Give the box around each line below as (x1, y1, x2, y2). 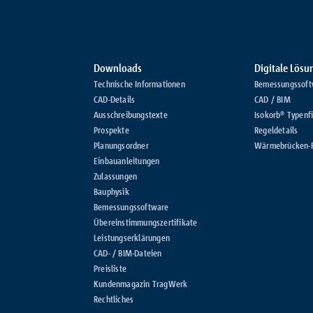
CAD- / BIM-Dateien (94, 247, 162, 259)
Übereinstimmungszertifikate (94, 217, 198, 228)
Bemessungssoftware (94, 201, 169, 213)
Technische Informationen (94, 78, 185, 90)
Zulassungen (94, 170, 138, 182)
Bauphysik (94, 186, 129, 198)
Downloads (94, 61, 142, 75)
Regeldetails (254, 124, 298, 136)
